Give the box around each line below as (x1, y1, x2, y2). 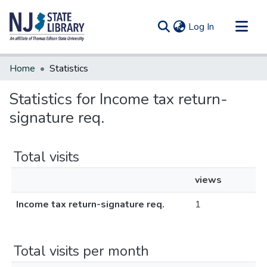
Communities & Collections (10, 57, 119, 70)
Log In (188, 20, 214, 33)
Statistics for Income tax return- (9, 89, 228, 110)
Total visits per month (14, 241, 149, 260)
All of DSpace (10, 76, 67, 89)
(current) (213, 20, 249, 33)
